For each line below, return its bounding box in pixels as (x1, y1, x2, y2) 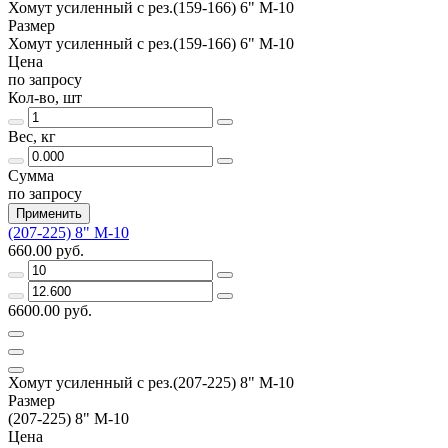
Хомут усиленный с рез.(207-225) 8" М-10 (8, 373, 294, 391)
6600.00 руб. (8, 301, 92, 319)
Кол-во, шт (8, 88, 82, 106)
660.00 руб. (8, 241, 84, 259)
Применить (16, 205, 82, 221)
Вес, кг (8, 127, 56, 145)
